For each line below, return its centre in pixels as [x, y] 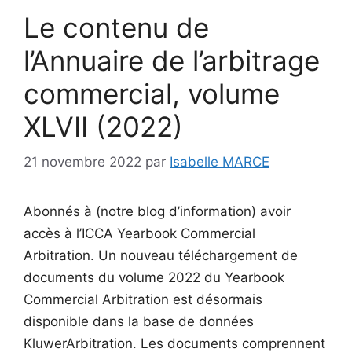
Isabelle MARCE [220, 161]
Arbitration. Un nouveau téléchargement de [161, 255]
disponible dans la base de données [139, 321]
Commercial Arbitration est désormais [143, 299]
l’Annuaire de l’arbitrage [172, 60]
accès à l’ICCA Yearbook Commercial [139, 233]
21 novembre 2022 [82, 161]
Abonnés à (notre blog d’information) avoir [157, 211]
